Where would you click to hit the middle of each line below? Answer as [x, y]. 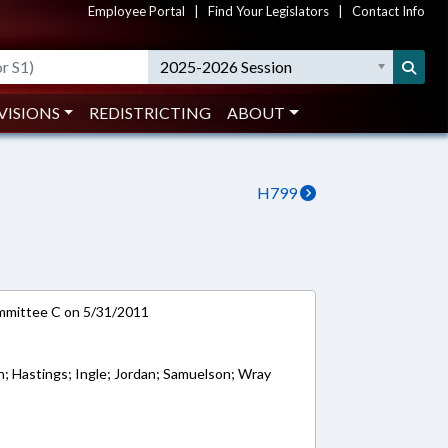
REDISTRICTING [150, 112]
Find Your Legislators [268, 11]
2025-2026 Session [226, 66]
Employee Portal [136, 11]
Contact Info [388, 11]
